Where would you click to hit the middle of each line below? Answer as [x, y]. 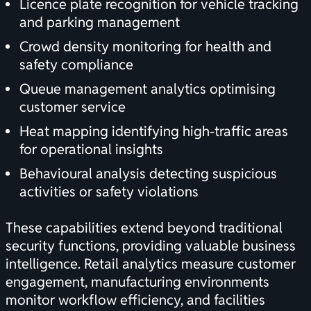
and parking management [100, 23]
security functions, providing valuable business [151, 246]
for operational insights [91, 150]
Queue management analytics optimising [148, 89]
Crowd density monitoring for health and [145, 47]
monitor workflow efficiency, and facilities [135, 300]
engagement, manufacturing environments [137, 282]
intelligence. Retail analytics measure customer [151, 264]
